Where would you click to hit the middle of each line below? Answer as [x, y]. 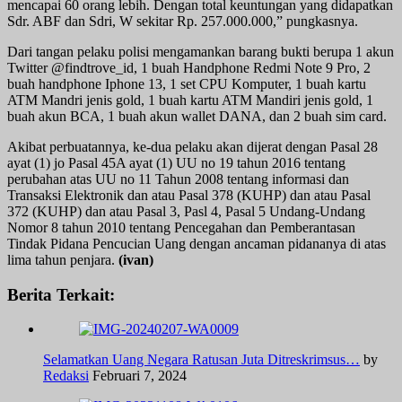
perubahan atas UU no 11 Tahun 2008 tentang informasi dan [178, 179]
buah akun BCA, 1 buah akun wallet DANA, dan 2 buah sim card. [197, 116]
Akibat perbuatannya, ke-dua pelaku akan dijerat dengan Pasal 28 [192, 146]
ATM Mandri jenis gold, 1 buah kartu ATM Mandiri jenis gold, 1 [190, 100]
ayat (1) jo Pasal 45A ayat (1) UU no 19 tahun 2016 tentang [176, 162]
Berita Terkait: [61, 294]
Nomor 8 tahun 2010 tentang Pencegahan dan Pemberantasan [181, 227]
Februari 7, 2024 [140, 376]
